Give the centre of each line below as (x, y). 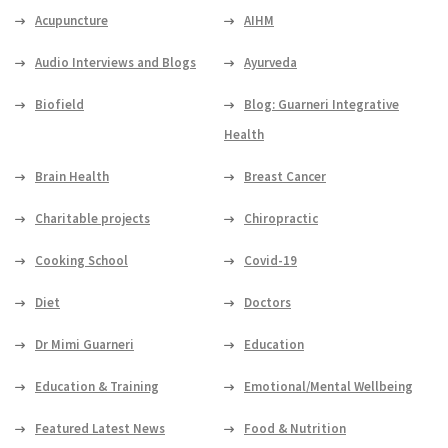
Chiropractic (281, 219)
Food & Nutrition (295, 429)
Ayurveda (270, 63)
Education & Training (97, 387)
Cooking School (81, 261)
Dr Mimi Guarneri (84, 345)
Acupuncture (71, 21)
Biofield (59, 105)
